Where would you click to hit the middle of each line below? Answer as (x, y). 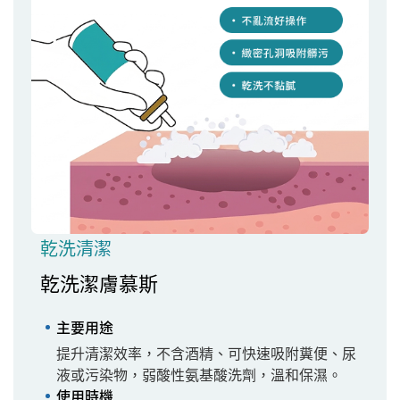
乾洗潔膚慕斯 (99, 283)
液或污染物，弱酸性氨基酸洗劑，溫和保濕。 (199, 375)
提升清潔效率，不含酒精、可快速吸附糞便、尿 (206, 353)
